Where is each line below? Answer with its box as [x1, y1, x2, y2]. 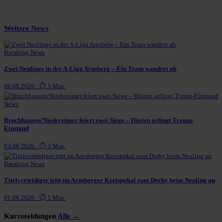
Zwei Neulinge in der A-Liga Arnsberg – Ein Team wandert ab [4, 64, 176, 72]
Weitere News [4, 24, 49, 33]
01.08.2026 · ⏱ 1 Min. [4, 194, 65, 202]
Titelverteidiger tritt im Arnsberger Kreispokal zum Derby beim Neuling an [4, 176, 215, 184]
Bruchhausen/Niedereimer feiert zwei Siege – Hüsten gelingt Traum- [4, 116, 194, 124]
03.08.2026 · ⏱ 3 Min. [4, 142, 65, 150]
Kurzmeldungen [4, 211, 57, 220]
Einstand [4, 124, 29, 132]
